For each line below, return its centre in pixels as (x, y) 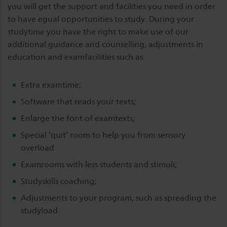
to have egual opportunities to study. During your (101, 19)
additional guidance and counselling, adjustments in (105, 44)
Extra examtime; (51, 85)
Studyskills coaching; (58, 181)
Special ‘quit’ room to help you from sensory (103, 135)
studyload (39, 211)
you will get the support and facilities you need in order (111, 6)
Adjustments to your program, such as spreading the (118, 198)
